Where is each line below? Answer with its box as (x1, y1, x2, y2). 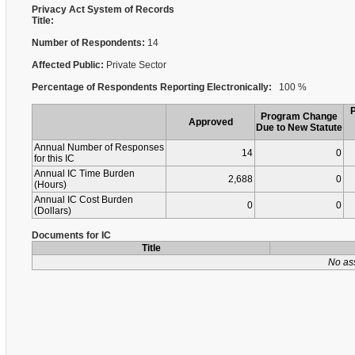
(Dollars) (34, 205, 71, 216)
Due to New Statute (256, 122, 342, 133)
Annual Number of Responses (34, 142, 164, 153)
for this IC (34, 153, 74, 164)
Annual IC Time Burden (34, 168, 135, 179)
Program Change (261, 111, 338, 122)
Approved (188, 116, 233, 128)
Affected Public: (32, 59, 106, 71)
